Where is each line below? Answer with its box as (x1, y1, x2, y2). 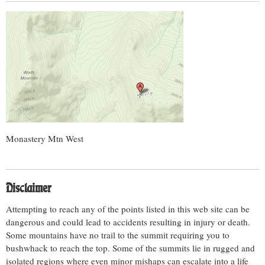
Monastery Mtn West (6, 132, 83, 144)
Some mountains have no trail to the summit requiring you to (6, 229, 230, 241)
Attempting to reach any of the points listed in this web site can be (6, 203, 250, 215)
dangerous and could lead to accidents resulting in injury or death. (6, 216, 250, 228)
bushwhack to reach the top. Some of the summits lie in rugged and (6, 242, 255, 254)
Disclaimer (6, 182, 51, 195)
